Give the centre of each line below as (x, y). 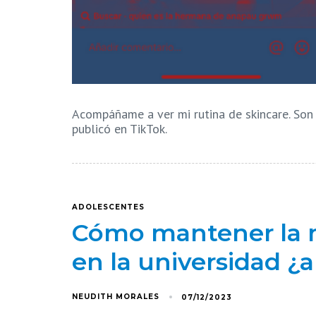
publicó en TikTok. (120, 128)
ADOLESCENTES (108, 207)
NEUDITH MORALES (116, 297)
